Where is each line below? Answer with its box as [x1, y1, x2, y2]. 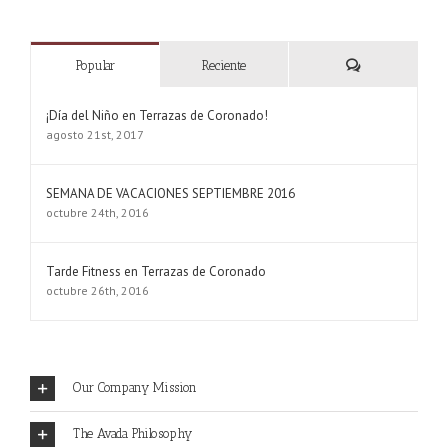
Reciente [202, 58, 246, 73]
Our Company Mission [73, 379, 197, 395]
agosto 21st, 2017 [46, 127, 144, 142]
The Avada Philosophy [73, 425, 192, 441]
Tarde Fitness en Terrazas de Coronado [46, 263, 266, 280]
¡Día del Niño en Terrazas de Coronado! [46, 107, 268, 124]
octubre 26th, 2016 [46, 283, 149, 298]
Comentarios [359, 57, 425, 72]
